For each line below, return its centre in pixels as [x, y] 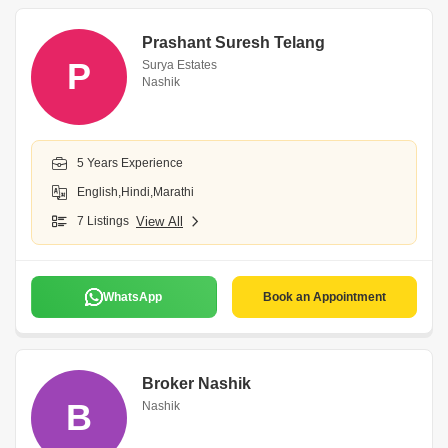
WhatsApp [133, 297]
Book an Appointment [324, 297]
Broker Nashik [196, 383]
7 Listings [103, 221]
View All [159, 221]
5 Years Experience [130, 163]
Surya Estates [179, 65]
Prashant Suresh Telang [233, 42]
